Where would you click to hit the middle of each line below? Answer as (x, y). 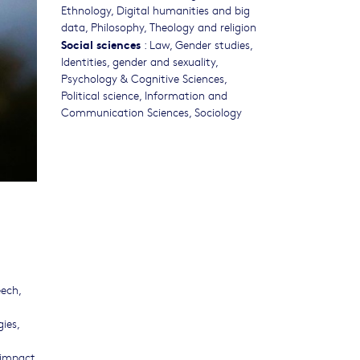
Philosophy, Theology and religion (174, 27)
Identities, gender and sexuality (138, 61)
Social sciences (101, 44)
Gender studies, (214, 45)
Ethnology (86, 10)
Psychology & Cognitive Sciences (143, 78)
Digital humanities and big (183, 10)
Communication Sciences (125, 112)
